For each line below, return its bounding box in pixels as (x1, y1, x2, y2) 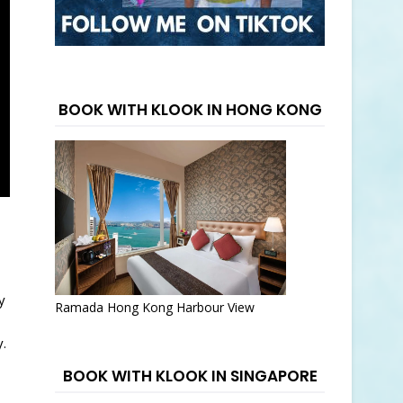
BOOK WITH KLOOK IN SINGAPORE (62, 365, 318, 387)
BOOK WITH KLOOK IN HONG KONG (58, 99, 322, 121)
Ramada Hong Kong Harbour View (55, 299, 255, 316)
